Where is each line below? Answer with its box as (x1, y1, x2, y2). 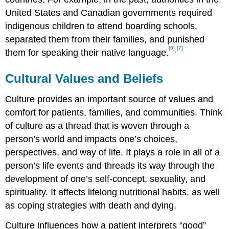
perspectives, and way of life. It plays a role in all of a (5, 147, 220, 157)
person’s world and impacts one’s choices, (5, 133, 178, 144)
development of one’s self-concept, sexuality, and (5, 173, 206, 184)
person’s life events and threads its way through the (5, 160, 215, 171)
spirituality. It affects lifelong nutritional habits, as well (5, 187, 220, 197)
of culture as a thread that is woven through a (5, 120, 190, 131)
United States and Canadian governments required (5, 8, 213, 18)
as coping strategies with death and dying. (5, 200, 177, 211)
